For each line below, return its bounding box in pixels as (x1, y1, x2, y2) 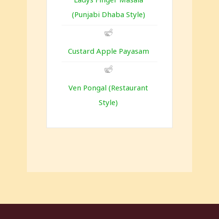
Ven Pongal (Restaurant (68, 83, 148, 93)
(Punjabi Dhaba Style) (71, 9, 145, 20)
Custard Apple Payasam (67, 46, 149, 56)
